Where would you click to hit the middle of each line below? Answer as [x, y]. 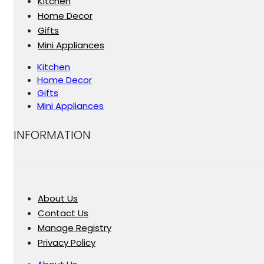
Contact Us [63, 213]
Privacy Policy [67, 243]
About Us [58, 199]
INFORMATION [52, 135]
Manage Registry [75, 228]
